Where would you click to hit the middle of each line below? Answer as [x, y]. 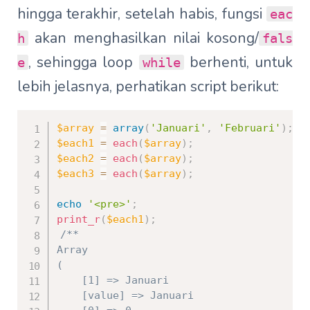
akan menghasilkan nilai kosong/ [144, 38]
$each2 [75, 159]
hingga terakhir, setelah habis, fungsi [142, 14]
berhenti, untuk [238, 63]
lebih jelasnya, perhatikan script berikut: [148, 87]
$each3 [75, 174]
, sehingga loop [84, 63]
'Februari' [250, 128]
